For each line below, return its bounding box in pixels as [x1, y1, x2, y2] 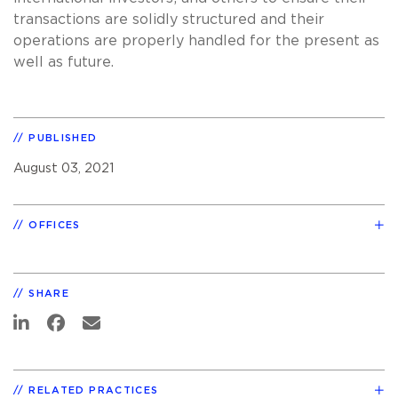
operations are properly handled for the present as [13, 33, 379, 48]
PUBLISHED [28, 132, 98, 143]
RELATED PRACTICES [28, 385, 159, 395]
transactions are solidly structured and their [13, 12, 324, 27]
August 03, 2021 [13, 161, 114, 175]
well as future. [13, 54, 114, 69]
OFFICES [28, 219, 81, 230]
